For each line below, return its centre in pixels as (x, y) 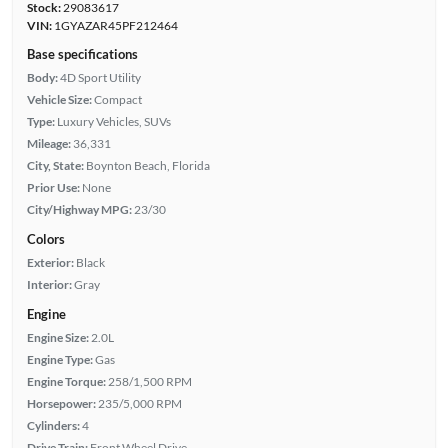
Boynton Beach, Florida (147, 165)
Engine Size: (57, 337)
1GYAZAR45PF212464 (114, 25)
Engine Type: (59, 359)
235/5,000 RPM (139, 403)
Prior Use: (53, 187)
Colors (45, 238)
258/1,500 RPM (149, 381)
